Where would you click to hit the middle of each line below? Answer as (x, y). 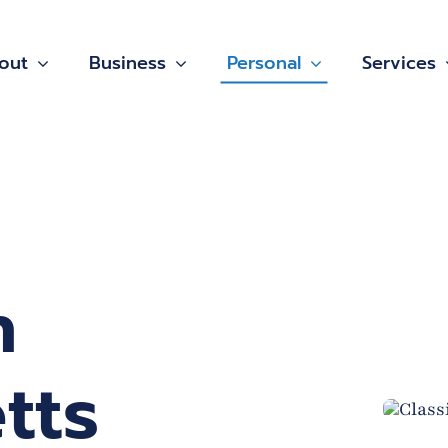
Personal (263, 62)
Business (127, 62)
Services (398, 62)
